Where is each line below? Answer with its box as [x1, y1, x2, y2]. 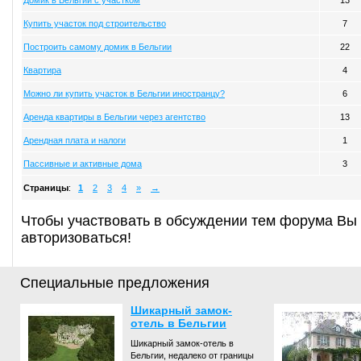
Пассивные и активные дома [23, 159, 142, 168]
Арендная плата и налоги [23, 135, 126, 145]
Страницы [23, 183, 68, 193]
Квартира [23, 65, 61, 75]
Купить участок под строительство [23, 19, 166, 28]
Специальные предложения [20, 275, 210, 291]
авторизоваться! [21, 230, 131, 246]
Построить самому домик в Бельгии [23, 42, 172, 52]
